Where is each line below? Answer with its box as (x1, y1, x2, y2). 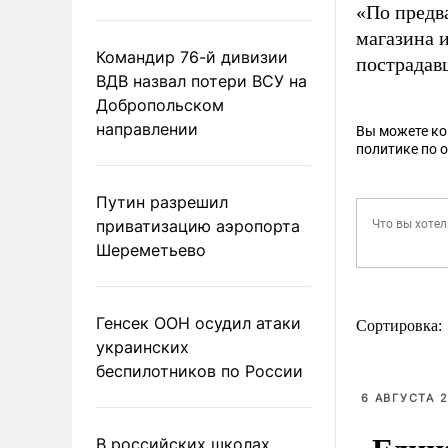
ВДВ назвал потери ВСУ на (96, 70, 307, 91)
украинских (96, 336, 189, 357)
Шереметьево (96, 239, 206, 260)
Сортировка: (356, 317, 446, 334)
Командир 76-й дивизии (96, 46, 288, 67)
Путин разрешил (96, 191, 228, 212)
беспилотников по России (96, 360, 303, 381)
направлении (96, 118, 198, 139)
